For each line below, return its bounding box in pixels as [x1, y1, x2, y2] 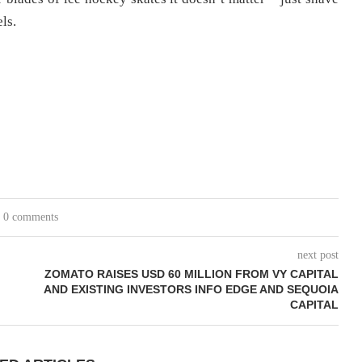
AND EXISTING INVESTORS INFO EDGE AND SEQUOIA [44, 282, 339, 296]
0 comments [3, 210, 59, 223]
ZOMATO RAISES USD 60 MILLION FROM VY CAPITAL [44, 267, 339, 280]
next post [297, 248, 339, 261]
